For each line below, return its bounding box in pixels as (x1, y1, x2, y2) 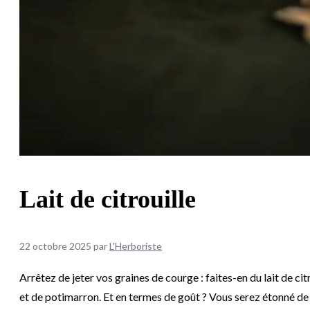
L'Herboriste (109, 239, 162, 252)
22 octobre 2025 (19, 239, 91, 252)
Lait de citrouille (19, 185, 196, 213)
